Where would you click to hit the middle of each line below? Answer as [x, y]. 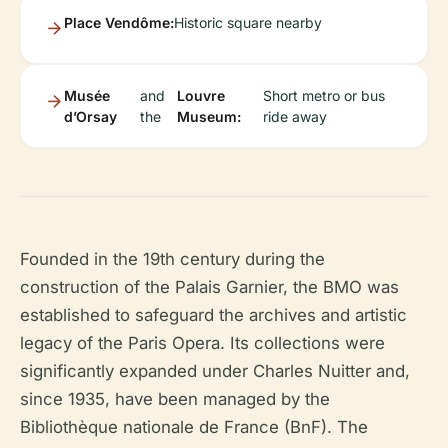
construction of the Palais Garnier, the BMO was [209, 287]
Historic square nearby [248, 23]
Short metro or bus [323, 96]
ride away [294, 117]
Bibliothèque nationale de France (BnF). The [194, 427]
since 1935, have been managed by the [175, 399]
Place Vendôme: [119, 23]
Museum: [209, 117]
